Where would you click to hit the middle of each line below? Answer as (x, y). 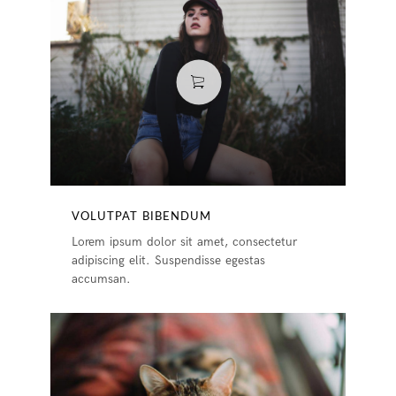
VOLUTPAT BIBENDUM (142, 217)
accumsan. (102, 278)
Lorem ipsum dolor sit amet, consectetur (185, 241)
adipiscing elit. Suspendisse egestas (169, 260)
